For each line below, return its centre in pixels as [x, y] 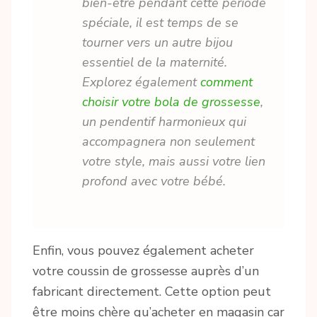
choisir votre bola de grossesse [171, 102]
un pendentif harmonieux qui [164, 121]
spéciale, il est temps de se [160, 22]
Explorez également [141, 82]
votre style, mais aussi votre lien [174, 161]
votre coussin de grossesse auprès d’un [146, 271]
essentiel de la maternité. [155, 62]
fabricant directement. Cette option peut [152, 291]
